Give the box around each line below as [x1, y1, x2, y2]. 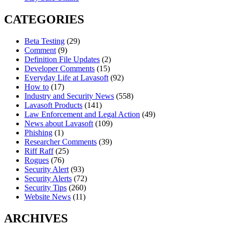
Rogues [24, 156, 49, 165]
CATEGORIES [4, 13, 84, 26]
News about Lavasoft [24, 119, 93, 128]
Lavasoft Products [24, 101, 82, 110]
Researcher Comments [24, 137, 97, 147]
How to [24, 82, 49, 92]
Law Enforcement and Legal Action [24, 110, 140, 119]
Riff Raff [24, 147, 53, 156]
